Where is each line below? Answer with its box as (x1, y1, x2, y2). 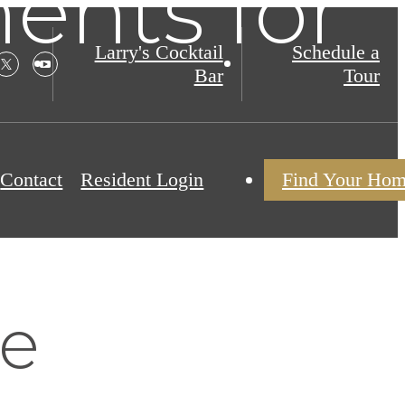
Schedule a (292, 41, 380, 64)
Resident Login (80, 168, 204, 192)
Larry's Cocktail (94, 41, 223, 64)
